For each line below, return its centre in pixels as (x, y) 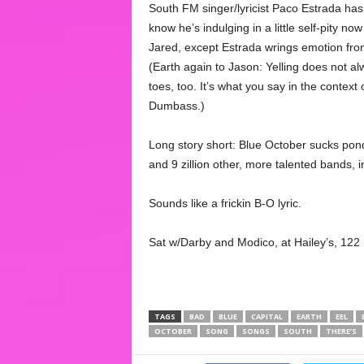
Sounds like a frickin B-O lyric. (225, 203)
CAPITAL (266, 316)
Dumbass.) (176, 106)
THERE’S (341, 331)
